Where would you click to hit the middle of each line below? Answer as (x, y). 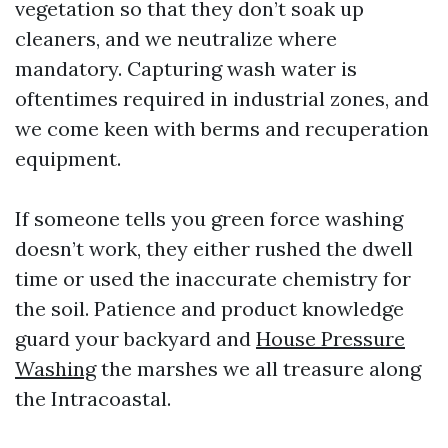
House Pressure (330, 338)
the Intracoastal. (93, 398)
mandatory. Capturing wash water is (186, 68)
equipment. (68, 158)
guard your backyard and (135, 338)
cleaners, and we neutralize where (176, 38)
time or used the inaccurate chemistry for (213, 278)
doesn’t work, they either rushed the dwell (214, 248)
